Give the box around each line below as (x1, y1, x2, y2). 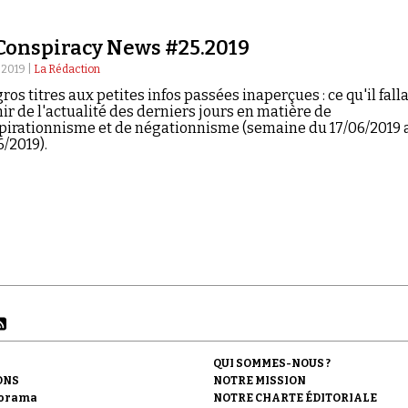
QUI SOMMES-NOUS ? (213, 357, 331, 371)
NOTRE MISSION (213, 374, 306, 388)
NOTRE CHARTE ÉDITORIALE (213, 392, 377, 405)
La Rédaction (33, 63, 100, 76)
